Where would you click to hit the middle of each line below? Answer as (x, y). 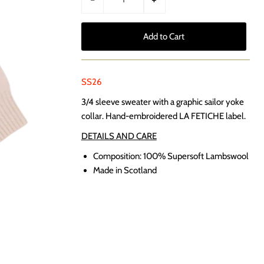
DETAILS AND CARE (119, 136)
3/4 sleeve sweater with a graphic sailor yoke (162, 102)
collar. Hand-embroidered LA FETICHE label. (163, 116)
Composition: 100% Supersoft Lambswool (171, 156)
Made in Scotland (125, 170)
